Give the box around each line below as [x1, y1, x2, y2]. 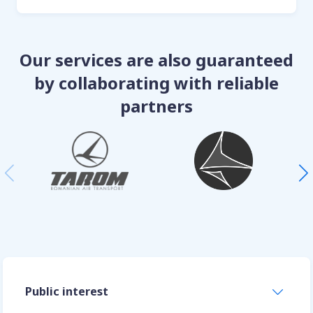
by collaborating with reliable [34, 71, 279, 94]
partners [120, 94, 193, 117]
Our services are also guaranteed [20, 48, 293, 71]
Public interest [25, 283, 108, 299]
